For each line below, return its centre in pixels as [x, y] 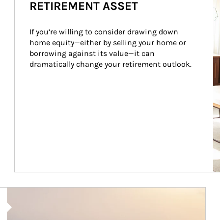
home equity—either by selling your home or [109, 42]
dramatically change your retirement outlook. [110, 64]
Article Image [30, 192]
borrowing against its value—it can [93, 53]
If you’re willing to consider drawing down [105, 32]
